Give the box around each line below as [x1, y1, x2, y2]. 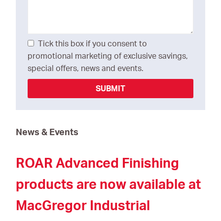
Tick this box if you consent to [38, 40, 147, 48]
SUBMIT [96, 84, 125, 93]
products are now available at [16, 178, 201, 191]
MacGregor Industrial [16, 199, 150, 213]
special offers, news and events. [28, 65, 144, 73]
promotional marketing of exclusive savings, [28, 52, 188, 61]
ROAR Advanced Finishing [16, 156, 179, 170]
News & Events [16, 128, 78, 137]
